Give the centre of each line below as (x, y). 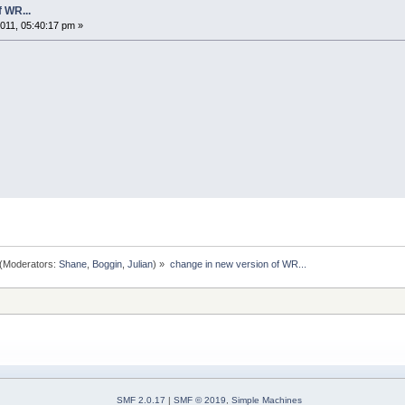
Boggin (108, 264)
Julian (141, 264)
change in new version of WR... (238, 264)
